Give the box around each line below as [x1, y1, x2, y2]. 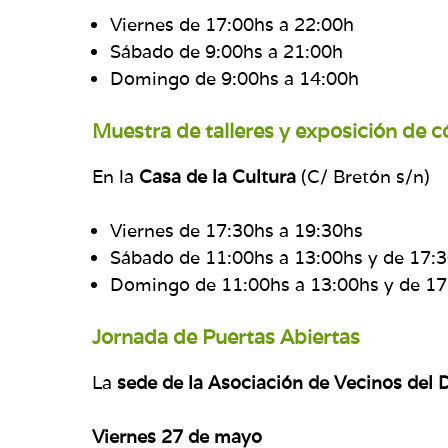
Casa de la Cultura [139, 164, 301, 188]
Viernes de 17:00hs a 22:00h [110, 12, 354, 36]
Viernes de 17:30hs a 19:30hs [110, 218, 363, 242]
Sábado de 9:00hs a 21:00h [110, 39, 343, 63]
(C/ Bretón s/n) [301, 164, 430, 188]
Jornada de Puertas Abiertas [92, 323, 360, 350]
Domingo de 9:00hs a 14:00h [110, 66, 359, 90]
